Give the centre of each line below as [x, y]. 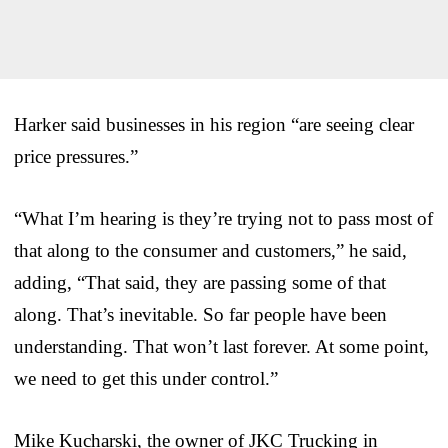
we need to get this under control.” [146, 378]
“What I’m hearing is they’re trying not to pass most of [223, 218]
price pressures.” [76, 156]
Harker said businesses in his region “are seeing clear [214, 124]
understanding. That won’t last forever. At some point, [221, 346]
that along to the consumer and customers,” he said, [210, 250]
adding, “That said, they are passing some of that [200, 282]
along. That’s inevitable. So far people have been [200, 314]
